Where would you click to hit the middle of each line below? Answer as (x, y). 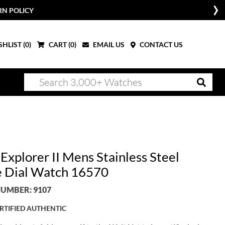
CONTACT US (160, 44)
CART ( (59, 44)
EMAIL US (108, 44)
